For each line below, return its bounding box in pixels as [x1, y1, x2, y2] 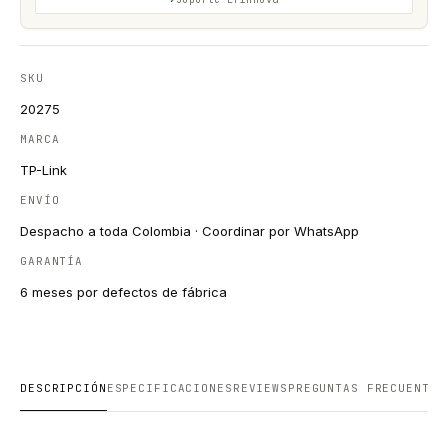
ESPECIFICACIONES [106, 381, 233, 395]
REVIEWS [232, 381, 288, 395]
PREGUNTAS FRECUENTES [287, 381, 446, 395]
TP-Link [20, 162, 67, 178]
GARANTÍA [20, 254, 84, 268]
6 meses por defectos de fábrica [20, 284, 227, 300]
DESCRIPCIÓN [20, 381, 107, 395]
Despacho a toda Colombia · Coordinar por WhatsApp [20, 223, 359, 239]
